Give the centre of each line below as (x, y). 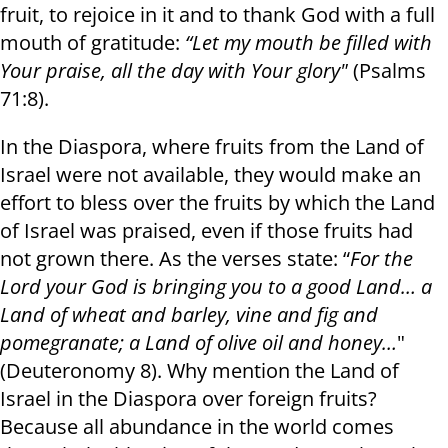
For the (381, 259)
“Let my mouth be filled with (308, 43)
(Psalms (389, 71)
